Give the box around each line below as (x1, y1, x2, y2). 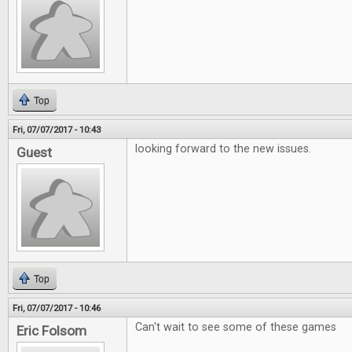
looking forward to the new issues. (135, 142, 311, 156)
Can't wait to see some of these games (135, 321, 336, 334)
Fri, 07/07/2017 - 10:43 (13, 124, 101, 135)
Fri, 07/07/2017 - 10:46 (13, 302, 101, 313)
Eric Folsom (16, 323, 86, 339)
